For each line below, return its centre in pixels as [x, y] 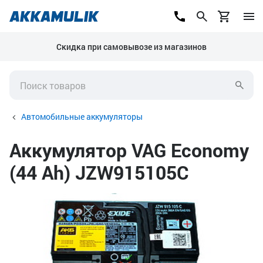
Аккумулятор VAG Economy [129, 150]
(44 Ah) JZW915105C [99, 172]
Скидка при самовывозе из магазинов [131, 47]
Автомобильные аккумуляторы [82, 117]
